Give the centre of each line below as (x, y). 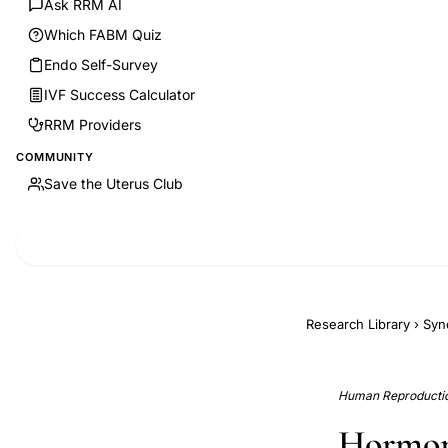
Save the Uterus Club (113, 183)
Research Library (358, 324)
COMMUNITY (55, 157)
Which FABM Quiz (103, 34)
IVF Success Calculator (119, 94)
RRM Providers (92, 124)
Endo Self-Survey (101, 64)
